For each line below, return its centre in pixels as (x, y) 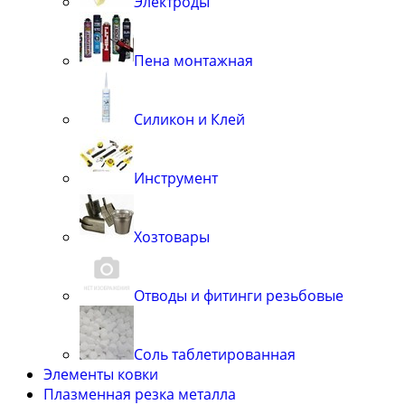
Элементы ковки (101, 374)
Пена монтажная (193, 60)
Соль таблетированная (215, 354)
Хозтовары (172, 236)
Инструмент (176, 178)
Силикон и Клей (189, 119)
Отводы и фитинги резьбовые (239, 295)
